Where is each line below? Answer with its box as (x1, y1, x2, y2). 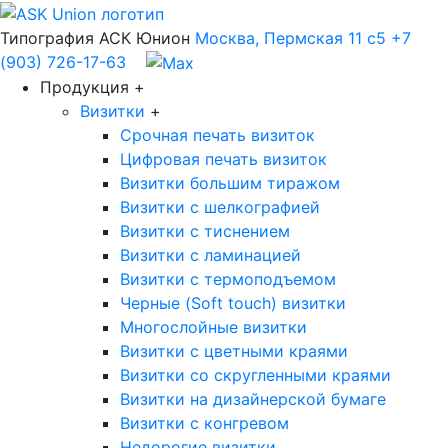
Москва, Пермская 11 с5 (195, 27, 391, 48)
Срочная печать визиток (120, 125, 315, 146)
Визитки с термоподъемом (120, 269, 336, 290)
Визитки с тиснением (120, 221, 290, 242)
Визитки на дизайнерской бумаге (120, 389, 386, 410)
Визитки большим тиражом (120, 173, 340, 194)
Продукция (40, 77, 134, 98)
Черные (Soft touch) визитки (120, 293, 346, 314)
